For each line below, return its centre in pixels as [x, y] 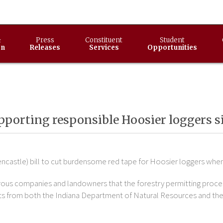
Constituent [104, 40]
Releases [45, 48]
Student [172, 40]
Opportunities [172, 48]
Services [104, 48]
